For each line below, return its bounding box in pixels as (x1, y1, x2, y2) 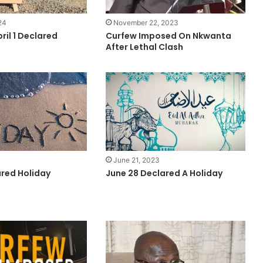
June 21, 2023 (113, 156, 160, 165)
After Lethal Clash (106, 41, 184, 53)
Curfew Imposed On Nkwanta (106, 30, 232, 42)
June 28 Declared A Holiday (106, 167, 223, 180)
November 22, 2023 (113, 18, 179, 28)
